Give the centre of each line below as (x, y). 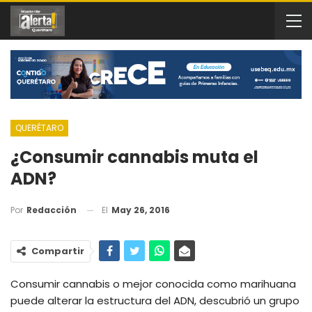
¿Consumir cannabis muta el (134, 157)
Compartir (58, 251)
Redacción (52, 210)
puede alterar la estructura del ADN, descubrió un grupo (155, 301)
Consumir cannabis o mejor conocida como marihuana (153, 284)
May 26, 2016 (141, 210)
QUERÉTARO (39, 127)
